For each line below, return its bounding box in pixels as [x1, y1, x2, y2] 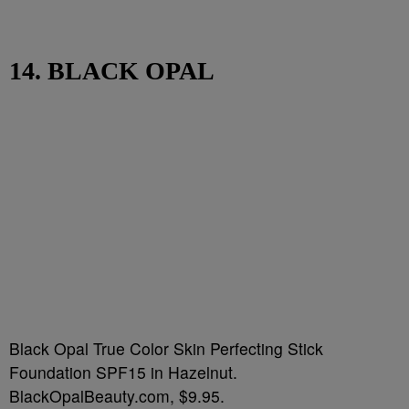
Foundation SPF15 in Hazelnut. [9, 361, 237, 383]
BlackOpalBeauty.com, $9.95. [9, 384, 225, 407]
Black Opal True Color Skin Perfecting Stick [9, 337, 323, 360]
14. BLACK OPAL [9, 57, 215, 85]
